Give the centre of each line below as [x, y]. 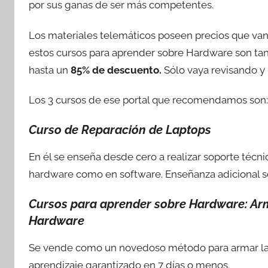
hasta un [50, 70]
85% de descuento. [116, 70]
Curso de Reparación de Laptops [120, 130]
